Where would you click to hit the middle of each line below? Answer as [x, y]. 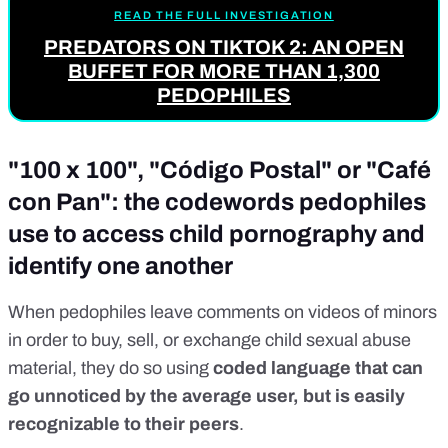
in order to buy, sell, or [95, 340]
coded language [282, 368]
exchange [222, 340]
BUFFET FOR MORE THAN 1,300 [223, 70]
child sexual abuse [336, 340]
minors [410, 312]
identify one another [120, 266]
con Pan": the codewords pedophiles [217, 202]
